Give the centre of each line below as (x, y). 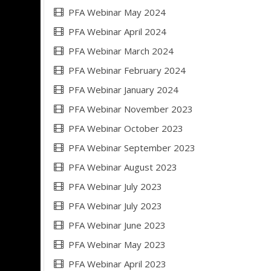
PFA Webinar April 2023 (117, 264)
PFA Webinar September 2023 (132, 148)
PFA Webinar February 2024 (127, 70)
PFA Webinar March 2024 (121, 51)
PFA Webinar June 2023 (117, 225)
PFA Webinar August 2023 (123, 167)
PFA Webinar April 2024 (117, 31)
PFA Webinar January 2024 (123, 90)
